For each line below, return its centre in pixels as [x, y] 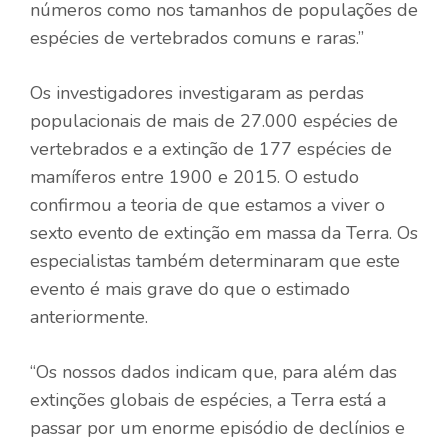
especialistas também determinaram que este [215, 260]
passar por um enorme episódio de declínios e [217, 427]
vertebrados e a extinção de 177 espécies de [211, 148]
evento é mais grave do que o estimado [190, 288]
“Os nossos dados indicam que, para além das [213, 371]
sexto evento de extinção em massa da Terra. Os [224, 232]
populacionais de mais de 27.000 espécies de [214, 120]
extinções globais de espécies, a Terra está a [208, 399]
